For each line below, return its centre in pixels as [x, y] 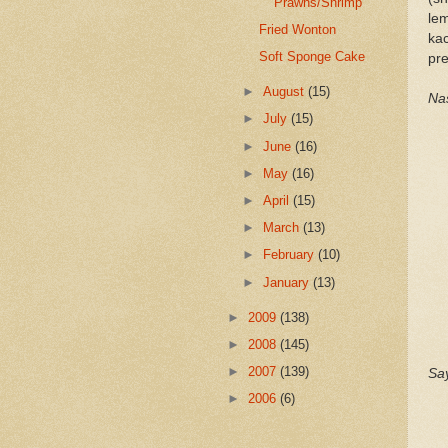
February [291, 255]
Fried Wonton [298, 29]
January [288, 282]
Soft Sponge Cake [312, 57]
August [286, 92]
